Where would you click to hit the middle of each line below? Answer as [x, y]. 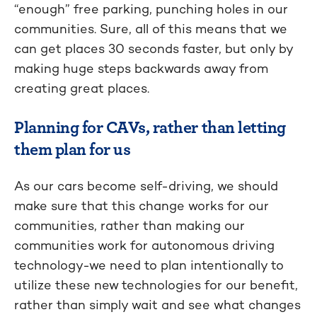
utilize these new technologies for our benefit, [156, 285]
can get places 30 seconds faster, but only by [154, 49]
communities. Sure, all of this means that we [151, 29]
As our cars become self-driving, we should [146, 186]
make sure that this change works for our [142, 206]
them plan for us [73, 149]
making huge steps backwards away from [141, 69]
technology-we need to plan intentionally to [149, 265]
